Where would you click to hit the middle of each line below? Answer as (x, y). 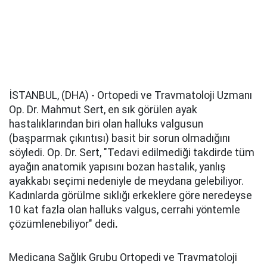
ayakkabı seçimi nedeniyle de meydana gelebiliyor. (126, 181)
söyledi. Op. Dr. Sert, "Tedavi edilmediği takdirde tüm (132, 153)
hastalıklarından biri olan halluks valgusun (106, 124)
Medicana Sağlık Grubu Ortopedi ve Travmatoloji (123, 258)
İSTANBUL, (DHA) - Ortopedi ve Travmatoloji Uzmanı (131, 96)
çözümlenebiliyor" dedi (62, 224)
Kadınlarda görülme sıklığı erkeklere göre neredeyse (131, 196)
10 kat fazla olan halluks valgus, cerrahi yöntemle (125, 210)
